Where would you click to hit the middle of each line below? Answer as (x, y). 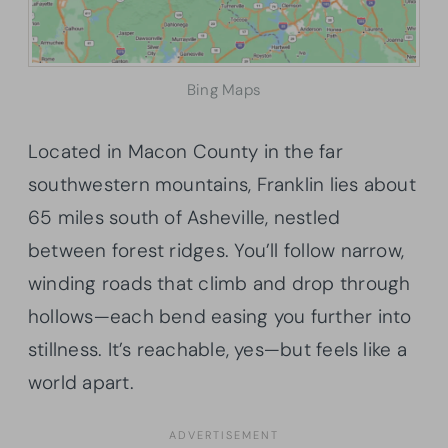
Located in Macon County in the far (185, 152)
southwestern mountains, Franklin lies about (222, 185)
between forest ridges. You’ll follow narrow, (216, 251)
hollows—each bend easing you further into (220, 317)
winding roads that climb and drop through (219, 284)
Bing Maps (224, 90)
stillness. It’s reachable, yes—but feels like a (217, 350)
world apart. (81, 383)
